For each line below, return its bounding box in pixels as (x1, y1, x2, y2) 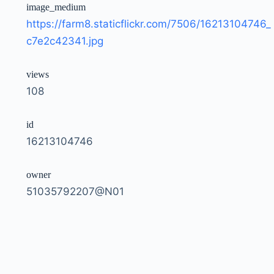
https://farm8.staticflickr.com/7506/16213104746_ (26, 17, 271, 30)
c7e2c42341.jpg (26, 34, 103, 47)
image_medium (26, 1, 86, 12)
